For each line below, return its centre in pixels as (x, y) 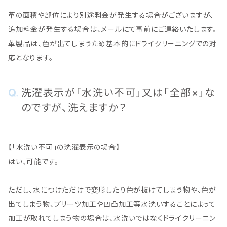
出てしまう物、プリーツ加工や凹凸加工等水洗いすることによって (112, 204)
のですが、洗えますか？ (74, 108)
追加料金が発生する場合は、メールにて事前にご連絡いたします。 (112, 29)
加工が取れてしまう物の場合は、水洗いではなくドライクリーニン (112, 218)
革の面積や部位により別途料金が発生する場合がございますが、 (111, 15)
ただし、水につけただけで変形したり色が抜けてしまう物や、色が (112, 190)
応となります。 (31, 58)
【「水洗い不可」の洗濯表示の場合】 (64, 147)
